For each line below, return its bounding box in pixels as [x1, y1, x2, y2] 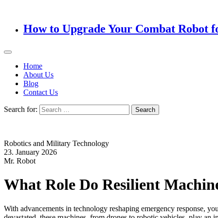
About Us [23, 70, 54, 79]
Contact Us [23, 88, 58, 96]
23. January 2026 [4, 147, 57, 156]
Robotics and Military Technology [4, 139, 109, 147]
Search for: [4, 105, 37, 113]
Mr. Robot [4, 156, 36, 165]
